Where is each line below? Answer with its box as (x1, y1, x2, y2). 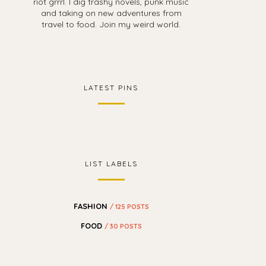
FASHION (73, 201, 110, 211)
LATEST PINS (84, 83, 139, 93)
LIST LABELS (84, 159, 138, 169)
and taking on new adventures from (40, 8, 182, 19)
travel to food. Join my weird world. (42, 19, 181, 30)
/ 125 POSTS (109, 202, 149, 211)
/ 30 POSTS (104, 221, 142, 230)
